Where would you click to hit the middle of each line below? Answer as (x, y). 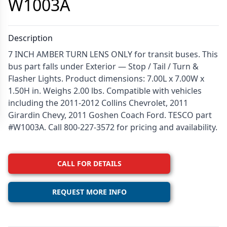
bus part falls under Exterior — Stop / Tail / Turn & (103, 67)
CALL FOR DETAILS (89, 164)
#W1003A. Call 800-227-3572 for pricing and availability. (113, 127)
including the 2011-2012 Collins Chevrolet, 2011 (98, 103)
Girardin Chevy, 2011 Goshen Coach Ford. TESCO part (110, 115)
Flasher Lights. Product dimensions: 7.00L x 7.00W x (106, 79)
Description (30, 38)
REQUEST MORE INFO (89, 192)
